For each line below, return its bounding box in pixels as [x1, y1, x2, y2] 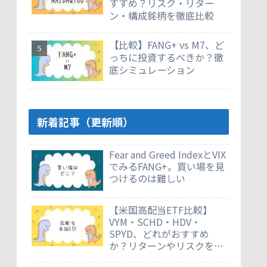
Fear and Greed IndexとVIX [109, 147, 226, 162]
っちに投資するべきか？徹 [109, 50, 223, 65]
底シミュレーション [109, 63, 195, 77]
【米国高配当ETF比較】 [109, 202, 212, 217]
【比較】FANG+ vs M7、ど [109, 38, 224, 52]
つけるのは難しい [109, 170, 185, 185]
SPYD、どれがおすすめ [109, 226, 209, 241]
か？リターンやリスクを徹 [109, 238, 223, 253]
